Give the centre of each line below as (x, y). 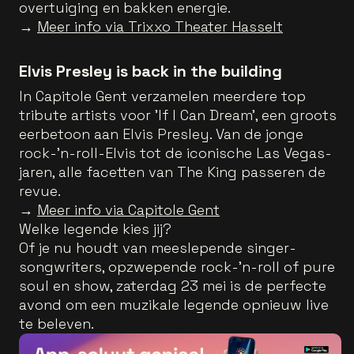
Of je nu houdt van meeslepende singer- (158, 248)
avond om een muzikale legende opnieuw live (174, 305)
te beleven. (56, 324)
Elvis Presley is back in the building (151, 71)
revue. (40, 191)
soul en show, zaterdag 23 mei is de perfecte (173, 286)
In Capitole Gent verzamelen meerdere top (162, 96)
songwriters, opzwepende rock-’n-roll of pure (177, 267)
